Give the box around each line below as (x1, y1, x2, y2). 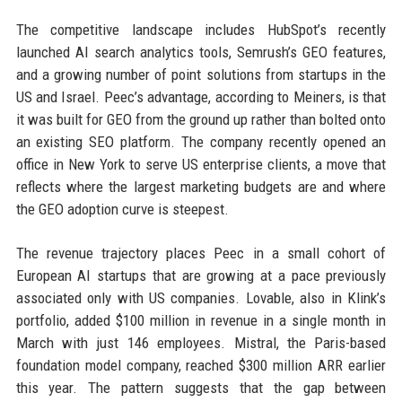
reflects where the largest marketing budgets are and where (15, 178, 387, 196)
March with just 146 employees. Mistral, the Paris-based (15, 334, 387, 352)
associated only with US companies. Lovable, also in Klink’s (15, 289, 387, 307)
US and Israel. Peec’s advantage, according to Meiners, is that (15, 88, 387, 106)
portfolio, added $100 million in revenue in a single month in (15, 311, 387, 329)
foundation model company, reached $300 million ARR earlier (15, 356, 387, 374)
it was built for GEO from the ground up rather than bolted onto (15, 110, 387, 128)
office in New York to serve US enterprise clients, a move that (15, 155, 387, 173)
